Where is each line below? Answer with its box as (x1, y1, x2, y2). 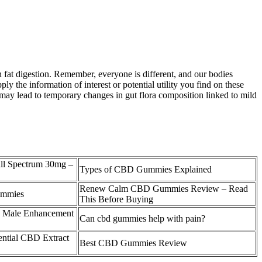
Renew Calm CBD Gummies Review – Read (80, 184, 248, 194)
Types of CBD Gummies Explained (80, 164, 212, 175)
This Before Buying (80, 194, 153, 205)
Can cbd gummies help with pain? (80, 213, 205, 224)
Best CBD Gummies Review (80, 238, 187, 249)
